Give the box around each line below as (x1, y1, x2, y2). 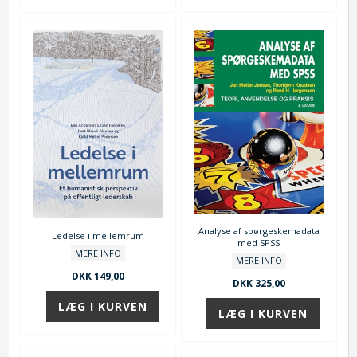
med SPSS (237, 236, 280, 249)
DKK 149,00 (72, 269, 125, 283)
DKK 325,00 (232, 276, 285, 290)
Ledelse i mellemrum (52, 229, 145, 241)
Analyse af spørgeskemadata (198, 224, 320, 237)
